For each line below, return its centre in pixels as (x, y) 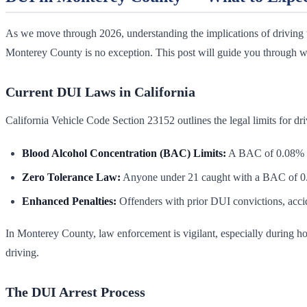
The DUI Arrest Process (75, 292)
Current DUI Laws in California (100, 91)
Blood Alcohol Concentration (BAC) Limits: (124, 153)
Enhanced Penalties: (69, 201)
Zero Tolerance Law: (71, 177)
